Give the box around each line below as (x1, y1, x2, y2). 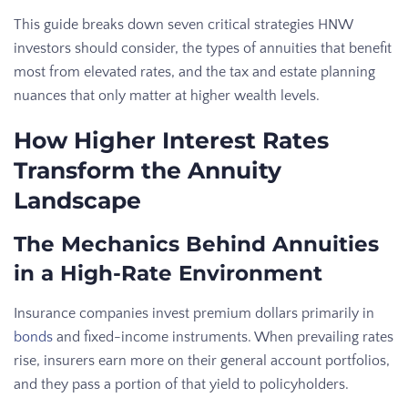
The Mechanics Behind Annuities (14, 230, 379, 257)
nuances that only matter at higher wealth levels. (14, 87, 320, 104)
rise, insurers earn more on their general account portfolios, (14, 352, 390, 369)
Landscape (14, 186, 141, 214)
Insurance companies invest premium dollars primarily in (14, 304, 374, 321)
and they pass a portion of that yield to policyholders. (14, 375, 349, 393)
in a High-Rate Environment (14, 260, 322, 286)
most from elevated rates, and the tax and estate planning (14, 63, 375, 80)
